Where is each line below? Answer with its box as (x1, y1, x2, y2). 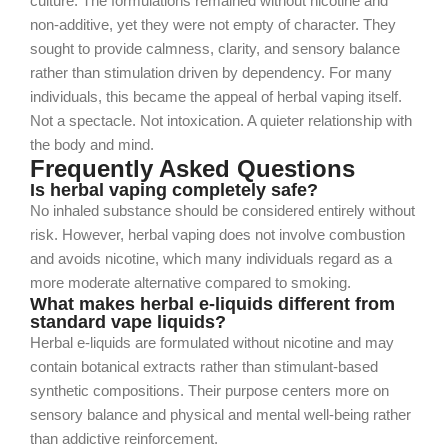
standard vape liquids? (30, 312, 226, 333)
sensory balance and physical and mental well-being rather (30, 406, 411, 424)
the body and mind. (30, 136, 154, 154)
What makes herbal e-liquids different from (30, 294, 395, 315)
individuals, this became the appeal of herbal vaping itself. (30, 88, 402, 106)
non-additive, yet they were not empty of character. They (30, 16, 396, 34)
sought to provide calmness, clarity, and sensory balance (30, 40, 400, 58)
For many (329, 64, 392, 82)
